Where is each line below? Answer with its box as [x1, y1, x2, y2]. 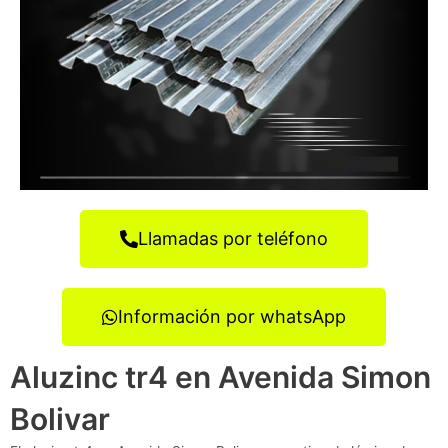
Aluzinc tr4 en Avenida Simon [10, 358, 431, 395]
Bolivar [10, 400, 110, 437]
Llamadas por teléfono [138, 227, 328, 249]
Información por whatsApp [118, 305, 346, 327]
